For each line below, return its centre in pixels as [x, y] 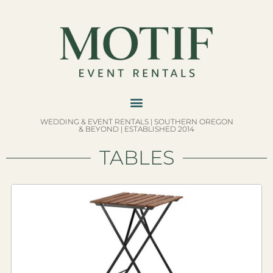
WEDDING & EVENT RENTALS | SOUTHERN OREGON [136, 122]
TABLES [136, 158]
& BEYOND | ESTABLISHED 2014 [136, 129]
